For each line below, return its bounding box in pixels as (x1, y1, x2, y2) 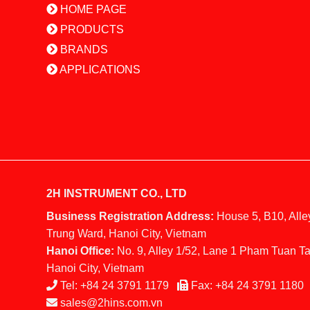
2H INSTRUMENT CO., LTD (46, 188, 187, 200)
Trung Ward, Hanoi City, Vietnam (46, 228, 206, 240)
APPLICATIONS (57, 64, 140, 76)
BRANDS (57, 44, 108, 56)
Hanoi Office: (46, 245, 114, 257)
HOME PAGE (57, 3, 127, 16)
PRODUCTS (57, 24, 124, 36)
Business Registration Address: (46, 210, 214, 223)
